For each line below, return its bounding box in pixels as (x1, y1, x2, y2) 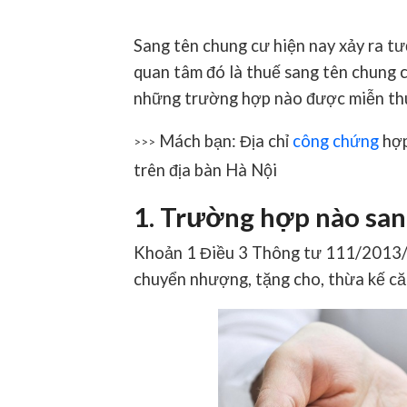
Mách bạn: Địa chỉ (155, 130, 293, 151)
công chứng (293, 130, 379, 151)
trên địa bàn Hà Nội (134, 159, 277, 180)
